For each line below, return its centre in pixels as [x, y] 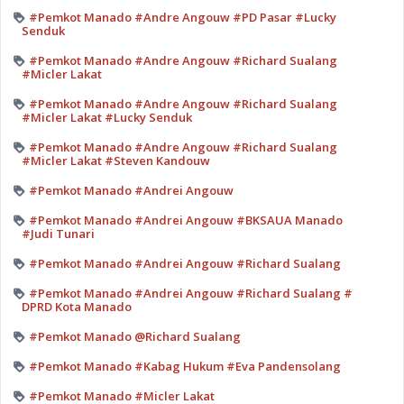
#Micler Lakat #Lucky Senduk [106, 117]
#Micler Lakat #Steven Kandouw [115, 160]
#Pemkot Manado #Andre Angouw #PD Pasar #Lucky [182, 17]
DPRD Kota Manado [76, 306]
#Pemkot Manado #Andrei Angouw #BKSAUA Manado [185, 220]
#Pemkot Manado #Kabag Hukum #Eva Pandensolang [184, 366]
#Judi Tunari [58, 233]
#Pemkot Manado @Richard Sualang [134, 336]
